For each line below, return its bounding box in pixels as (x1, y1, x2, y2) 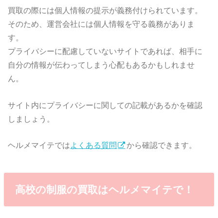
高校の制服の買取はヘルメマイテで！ (15, 183, 194, 195)
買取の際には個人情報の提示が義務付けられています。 (8, 6, 203, 15)
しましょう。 (8, 114, 55, 123)
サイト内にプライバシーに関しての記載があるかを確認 (8, 100, 203, 109)
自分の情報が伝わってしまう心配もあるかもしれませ (8, 60, 195, 70)
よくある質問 (70, 141, 117, 150)
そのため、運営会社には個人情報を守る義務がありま (8, 19, 195, 29)
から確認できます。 (127, 141, 197, 150)
